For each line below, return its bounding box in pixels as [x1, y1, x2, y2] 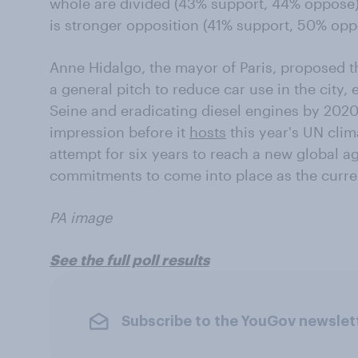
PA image [50, 209, 112, 227]
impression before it [50, 123, 189, 141]
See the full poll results [50, 251, 209, 269]
